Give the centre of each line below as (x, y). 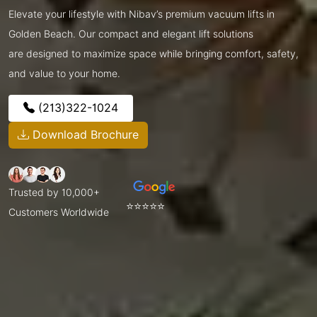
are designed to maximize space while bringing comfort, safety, (154, 53)
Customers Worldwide (59, 212)
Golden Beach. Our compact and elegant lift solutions (131, 34)
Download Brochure (84, 134)
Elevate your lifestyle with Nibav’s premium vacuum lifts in (142, 14)
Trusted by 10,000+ (54, 192)
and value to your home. (64, 73)
